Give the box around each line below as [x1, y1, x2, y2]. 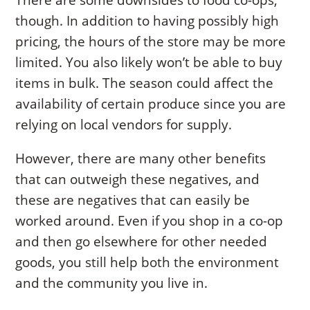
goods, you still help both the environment [15, 253, 280, 272]
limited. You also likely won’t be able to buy [15, 53, 283, 72]
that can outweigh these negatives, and [15, 170, 260, 189]
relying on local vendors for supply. [15, 116, 232, 134]
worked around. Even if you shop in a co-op [15, 212, 284, 230]
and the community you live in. [15, 274, 208, 293]
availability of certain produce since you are [15, 95, 286, 113]
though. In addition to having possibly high [15, 12, 280, 30]
